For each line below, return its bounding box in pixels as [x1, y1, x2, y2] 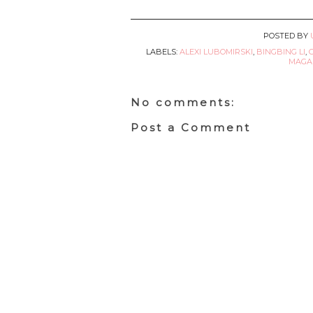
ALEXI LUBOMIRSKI [180, 46, 253, 57]
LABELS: [146, 46, 180, 57]
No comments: [131, 95, 235, 109]
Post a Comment [131, 120, 251, 134]
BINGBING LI [256, 46, 305, 57]
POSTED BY [263, 31, 310, 41]
